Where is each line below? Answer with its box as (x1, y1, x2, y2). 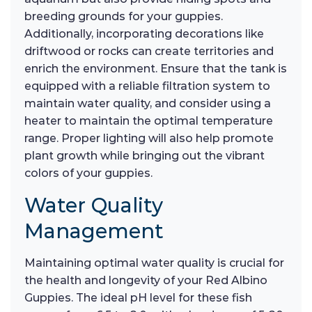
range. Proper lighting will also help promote (24, 132, 274, 146)
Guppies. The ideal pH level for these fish (24, 291, 252, 305)
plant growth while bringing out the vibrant (24, 149, 265, 163)
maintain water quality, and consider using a (24, 97, 271, 111)
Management (24, 219, 164, 244)
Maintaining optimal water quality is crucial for (24, 256, 284, 270)
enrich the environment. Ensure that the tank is (24, 62, 287, 76)
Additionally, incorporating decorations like (24, 27, 264, 41)
